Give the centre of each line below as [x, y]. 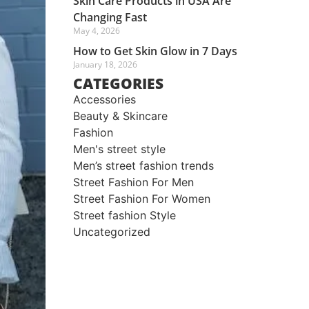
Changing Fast [110, 18]
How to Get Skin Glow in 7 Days [155, 51]
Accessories [104, 100]
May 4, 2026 [97, 31]
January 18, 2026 [105, 65]
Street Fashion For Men [133, 182]
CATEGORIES [118, 84]
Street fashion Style [124, 216]
